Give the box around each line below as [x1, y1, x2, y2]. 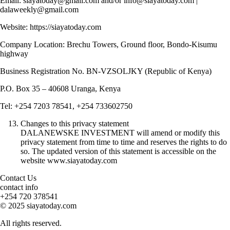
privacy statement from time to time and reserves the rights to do [21, 138, 227, 147]
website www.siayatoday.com [21, 156, 117, 165]
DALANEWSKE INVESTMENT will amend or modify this [21, 128, 220, 138]
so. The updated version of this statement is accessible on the [21, 147, 216, 156]
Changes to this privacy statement [21, 119, 129, 128]
